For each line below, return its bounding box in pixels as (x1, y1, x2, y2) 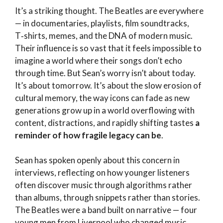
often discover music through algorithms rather (15, 180, 192, 191)
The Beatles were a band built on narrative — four (15, 205, 197, 216)
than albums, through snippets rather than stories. (15, 192, 200, 203)
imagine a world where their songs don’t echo (15, 55, 182, 66)
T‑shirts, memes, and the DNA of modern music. (15, 30, 193, 41)
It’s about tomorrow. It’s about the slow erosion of (15, 80, 202, 91)
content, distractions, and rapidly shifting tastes (15, 117, 195, 128)
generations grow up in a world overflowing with (15, 105, 195, 115)
